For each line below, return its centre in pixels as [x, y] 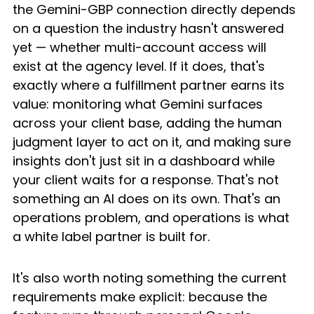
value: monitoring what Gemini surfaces [139, 104]
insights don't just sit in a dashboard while [145, 161]
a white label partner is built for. [111, 237]
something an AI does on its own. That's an [148, 199]
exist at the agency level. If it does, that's [141, 67]
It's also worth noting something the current [151, 278]
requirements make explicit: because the [142, 297]
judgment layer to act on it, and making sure [153, 142]
